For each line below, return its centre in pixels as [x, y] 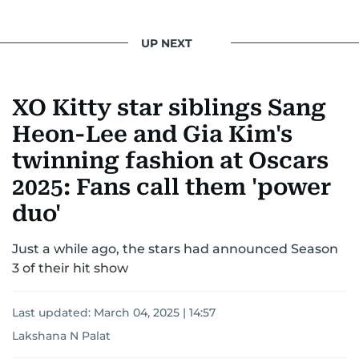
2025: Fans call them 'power [171, 187]
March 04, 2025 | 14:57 [155, 313]
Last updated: [53, 313]
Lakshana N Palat [61, 336]
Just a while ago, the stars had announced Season [175, 249]
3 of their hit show [70, 268]
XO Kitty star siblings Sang [169, 108]
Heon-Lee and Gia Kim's [152, 134]
